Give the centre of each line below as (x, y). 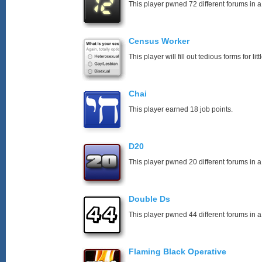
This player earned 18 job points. (181, 109)
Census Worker (159, 41)
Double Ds (149, 199)
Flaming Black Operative (177, 251)
